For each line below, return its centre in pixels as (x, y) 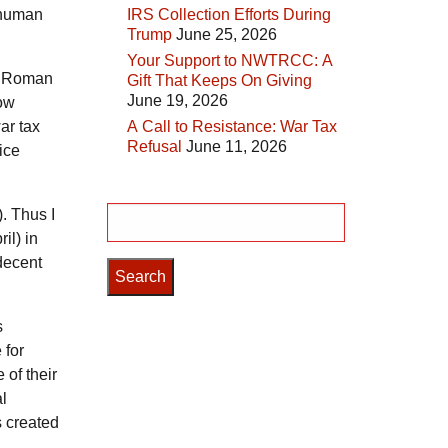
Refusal (154, 147)
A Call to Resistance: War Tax (232, 127)
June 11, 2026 (236, 147)
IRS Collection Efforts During (229, 15)
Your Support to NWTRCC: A (230, 61)
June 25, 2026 (226, 35)
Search (128, 214)
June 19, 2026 (177, 101)
